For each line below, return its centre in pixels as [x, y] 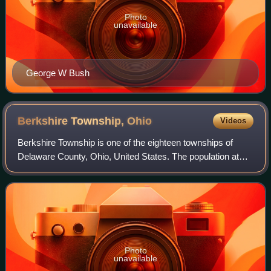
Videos [233, 120]
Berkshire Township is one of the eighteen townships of [126, 142]
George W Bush [58, 73]
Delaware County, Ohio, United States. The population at [129, 156]
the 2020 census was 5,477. [73, 170]
